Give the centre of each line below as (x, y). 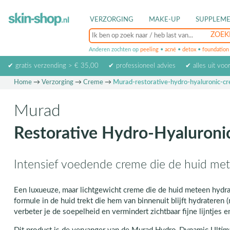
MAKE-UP (165, 20)
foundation (216, 50)
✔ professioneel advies (142, 66)
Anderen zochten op (114, 50)
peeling (149, 50)
